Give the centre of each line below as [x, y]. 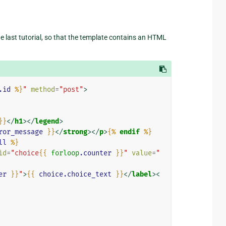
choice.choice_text [75, 174]
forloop [65, 153]
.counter [95, 153]
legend [47, 121]
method [43, 89]
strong [75, 132]
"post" [71, 89]
